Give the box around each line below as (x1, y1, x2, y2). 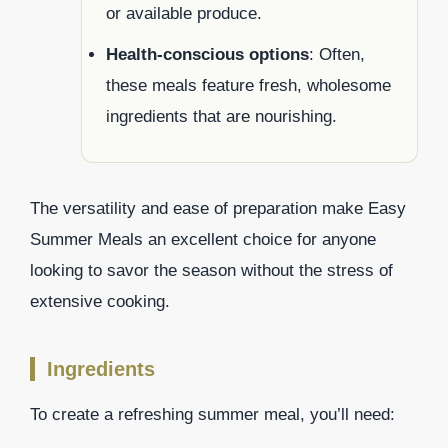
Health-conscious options (106, 44, 309, 64)
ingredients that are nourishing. (106, 106, 337, 126)
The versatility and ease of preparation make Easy (30, 198, 406, 218)
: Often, (309, 44, 365, 64)
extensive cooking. (30, 291, 170, 311)
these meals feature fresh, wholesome (106, 75, 391, 95)
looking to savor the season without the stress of (30, 260, 393, 280)
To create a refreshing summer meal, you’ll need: (30, 404, 395, 424)
